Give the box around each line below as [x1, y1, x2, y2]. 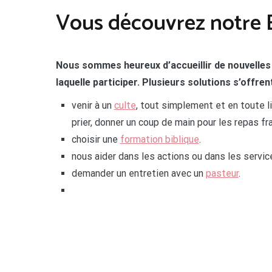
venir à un [71, 100, 114, 111]
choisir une [71, 134, 120, 145]
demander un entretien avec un [71, 168, 206, 179]
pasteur [205, 168, 239, 179]
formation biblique [120, 134, 199, 145]
